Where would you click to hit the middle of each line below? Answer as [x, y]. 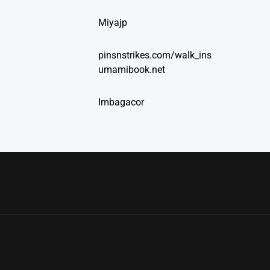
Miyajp [113, 23]
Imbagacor [121, 102]
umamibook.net [132, 70]
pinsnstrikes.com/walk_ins [155, 55]
